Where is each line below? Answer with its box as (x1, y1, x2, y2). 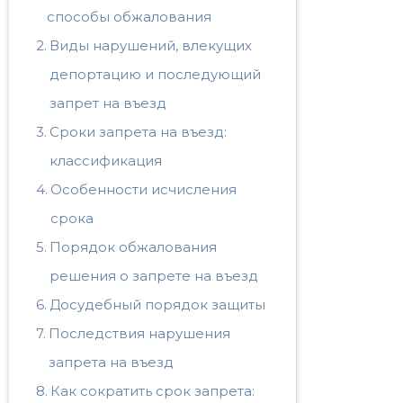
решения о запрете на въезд (49, 267, 258, 284)
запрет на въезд (49, 94, 166, 112)
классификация (49, 152, 162, 169)
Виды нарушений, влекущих (49, 37, 252, 54)
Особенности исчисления (50, 181, 237, 198)
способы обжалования (47, 8, 211, 25)
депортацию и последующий (49, 66, 261, 83)
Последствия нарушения (49, 325, 230, 342)
